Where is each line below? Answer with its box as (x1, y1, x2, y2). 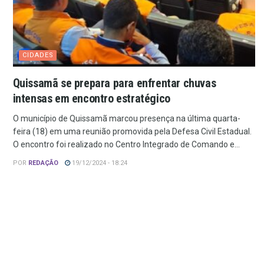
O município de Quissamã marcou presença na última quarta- (12, 114, 240, 124)
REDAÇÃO (28, 159, 58, 167)
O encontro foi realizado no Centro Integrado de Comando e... (12, 140, 240, 150)
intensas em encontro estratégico (12, 91, 170, 106)
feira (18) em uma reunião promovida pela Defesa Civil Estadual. (12, 127, 252, 137)
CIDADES (22, 51, 54, 60)
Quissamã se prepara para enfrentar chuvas (12, 76, 216, 91)
